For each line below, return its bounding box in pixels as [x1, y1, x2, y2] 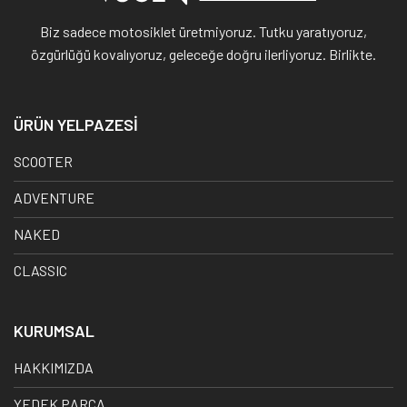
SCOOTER [14, 152, 73, 170]
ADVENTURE [14, 188, 94, 206]
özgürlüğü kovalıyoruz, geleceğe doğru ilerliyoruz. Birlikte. [31, 45, 376, 64]
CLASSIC [14, 261, 67, 279]
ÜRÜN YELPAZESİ [14, 114, 138, 134]
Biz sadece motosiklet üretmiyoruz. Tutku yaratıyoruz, [40, 23, 367, 41]
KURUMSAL [14, 320, 94, 341]
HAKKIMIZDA [14, 358, 94, 376]
